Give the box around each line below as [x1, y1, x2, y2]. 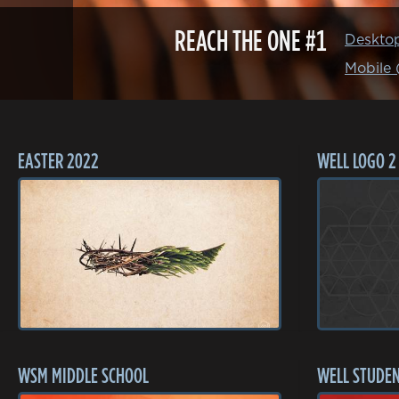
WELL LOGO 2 [317, 144, 396, 175]
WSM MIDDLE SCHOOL [18, 360, 149, 390]
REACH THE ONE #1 [175, 20, 327, 61]
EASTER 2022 [18, 144, 99, 175]
